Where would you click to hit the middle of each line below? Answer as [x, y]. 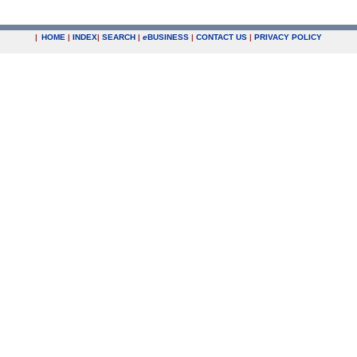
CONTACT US [222, 37]
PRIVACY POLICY [288, 37]
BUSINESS [168, 37]
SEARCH [119, 37]
